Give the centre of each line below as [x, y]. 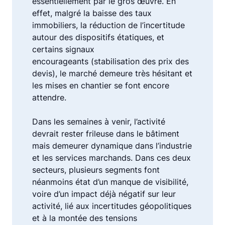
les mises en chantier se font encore [101, 85]
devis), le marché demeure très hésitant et [112, 73]
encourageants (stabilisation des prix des [110, 61]
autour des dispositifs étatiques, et [98, 37]
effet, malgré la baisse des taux [92, 13]
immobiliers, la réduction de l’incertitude [108, 25]
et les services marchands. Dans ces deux [111, 158]
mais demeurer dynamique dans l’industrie [112, 146]
